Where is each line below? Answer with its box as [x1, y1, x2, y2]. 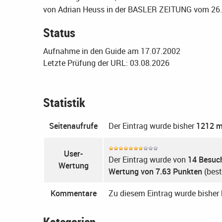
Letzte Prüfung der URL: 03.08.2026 [43, 57, 169, 68]
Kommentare [50, 187, 97, 199]
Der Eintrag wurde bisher [109, 120, 196, 131]
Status [43, 23, 75, 41]
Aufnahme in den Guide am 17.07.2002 [43, 45, 180, 56]
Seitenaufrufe [49, 120, 98, 131]
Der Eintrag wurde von [109, 154, 188, 165]
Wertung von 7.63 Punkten [109, 166, 202, 177]
